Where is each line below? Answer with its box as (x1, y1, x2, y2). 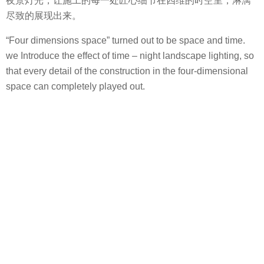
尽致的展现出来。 (6, 10, 81, 21)
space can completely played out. (6, 81, 145, 92)
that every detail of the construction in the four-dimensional (6, 66, 248, 77)
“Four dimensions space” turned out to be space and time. (6, 35, 245, 46)
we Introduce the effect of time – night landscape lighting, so (6, 51, 254, 61)
